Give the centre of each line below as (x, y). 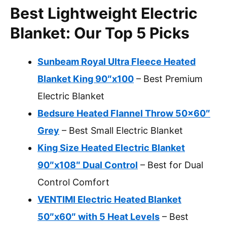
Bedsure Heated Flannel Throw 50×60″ (124, 113)
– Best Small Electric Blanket (121, 131)
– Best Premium (168, 79)
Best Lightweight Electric (104, 13)
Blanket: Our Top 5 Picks (100, 33)
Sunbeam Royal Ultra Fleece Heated (117, 62)
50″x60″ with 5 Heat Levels (99, 217)
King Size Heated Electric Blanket (111, 148)
